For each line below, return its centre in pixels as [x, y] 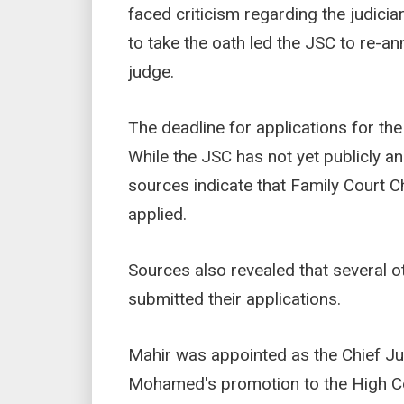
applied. [157, 215]
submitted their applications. [234, 299]
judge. [151, 72]
